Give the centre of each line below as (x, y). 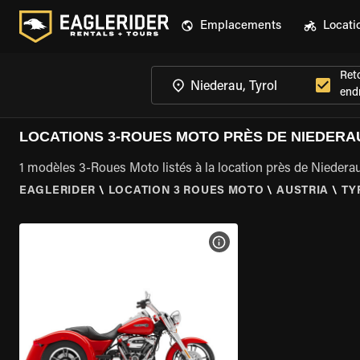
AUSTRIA (303, 191)
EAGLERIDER (57, 191)
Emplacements (241, 26)
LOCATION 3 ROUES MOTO (186, 191)
